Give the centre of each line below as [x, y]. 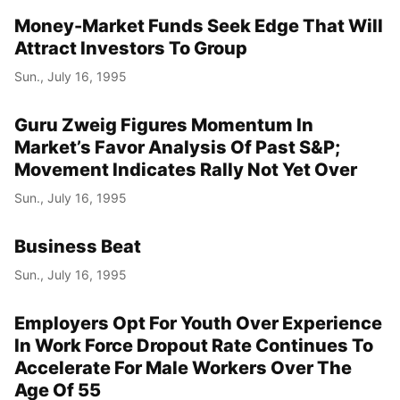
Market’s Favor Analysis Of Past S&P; [177, 148]
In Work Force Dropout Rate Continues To [194, 346]
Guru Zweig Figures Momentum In [164, 125]
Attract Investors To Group [131, 49]
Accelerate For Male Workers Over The [183, 368]
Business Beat [78, 247]
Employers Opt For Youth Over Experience [198, 324]
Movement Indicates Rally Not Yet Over [186, 170]
